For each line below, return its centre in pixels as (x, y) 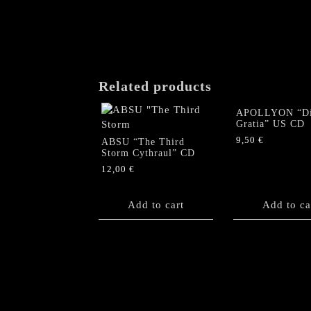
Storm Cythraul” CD (148, 153)
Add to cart (156, 204)
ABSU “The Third (143, 142)
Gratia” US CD (270, 124)
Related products (155, 86)
